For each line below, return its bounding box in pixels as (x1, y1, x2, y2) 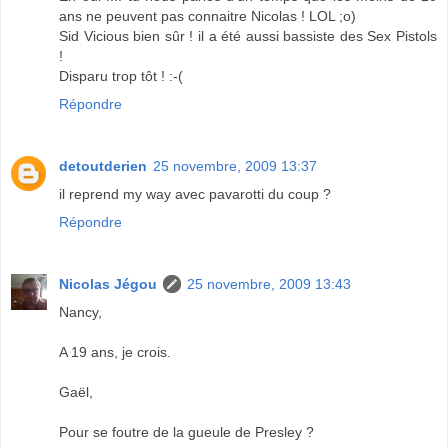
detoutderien (59, 157, 147, 174)
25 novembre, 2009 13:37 (153, 157, 317, 174)
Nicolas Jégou (59, 275, 157, 292)
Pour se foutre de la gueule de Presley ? (59, 423, 314, 440)
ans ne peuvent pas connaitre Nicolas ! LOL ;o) (59, 7, 356, 24)
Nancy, (59, 303, 102, 320)
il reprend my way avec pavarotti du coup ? (59, 185, 331, 202)
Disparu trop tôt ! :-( (59, 67, 183, 84)
